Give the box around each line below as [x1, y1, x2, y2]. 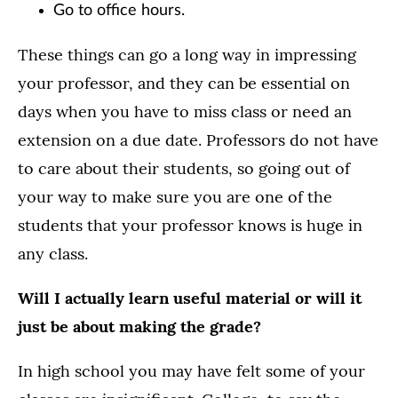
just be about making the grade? [18, 316, 261, 338]
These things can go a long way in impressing [18, 44, 356, 66]
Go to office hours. [53, 3, 185, 20]
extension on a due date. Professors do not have [18, 130, 378, 151]
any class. [18, 243, 88, 265]
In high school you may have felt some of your [18, 361, 365, 382]
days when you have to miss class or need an [18, 101, 352, 123]
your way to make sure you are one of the [18, 187, 332, 208]
